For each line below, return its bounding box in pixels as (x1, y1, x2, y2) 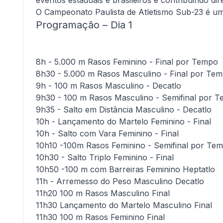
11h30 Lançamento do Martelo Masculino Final (36, 200, 212, 210)
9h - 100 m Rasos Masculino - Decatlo (36, 81, 181, 91)
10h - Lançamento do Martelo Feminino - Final (36, 116, 211, 126)
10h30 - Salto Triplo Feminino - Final (36, 152, 174, 162)
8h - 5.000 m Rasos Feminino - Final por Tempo (36, 57, 218, 67)
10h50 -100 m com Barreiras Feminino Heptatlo (36, 164, 215, 174)
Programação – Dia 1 (36, 19, 132, 31)
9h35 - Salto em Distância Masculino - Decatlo (36, 105, 212, 114)
